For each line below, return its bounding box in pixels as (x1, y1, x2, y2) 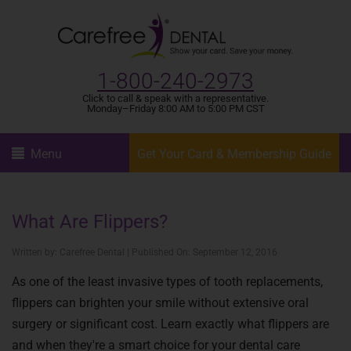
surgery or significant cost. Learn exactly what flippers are (12, 317, 329, 331)
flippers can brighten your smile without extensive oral (12, 295, 309, 310)
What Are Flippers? (12, 211, 168, 233)
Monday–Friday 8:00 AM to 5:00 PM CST (86, 103, 265, 114)
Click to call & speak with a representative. (82, 92, 269, 104)
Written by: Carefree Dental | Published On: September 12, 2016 (12, 247, 277, 258)
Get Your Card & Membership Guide (137, 147, 331, 161)
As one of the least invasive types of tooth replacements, (12, 274, 323, 289)
